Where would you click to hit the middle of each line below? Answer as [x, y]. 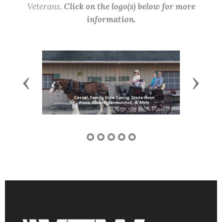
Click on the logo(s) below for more [129, 7]
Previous [45, 82]
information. [111, 20]
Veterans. [45, 7]
